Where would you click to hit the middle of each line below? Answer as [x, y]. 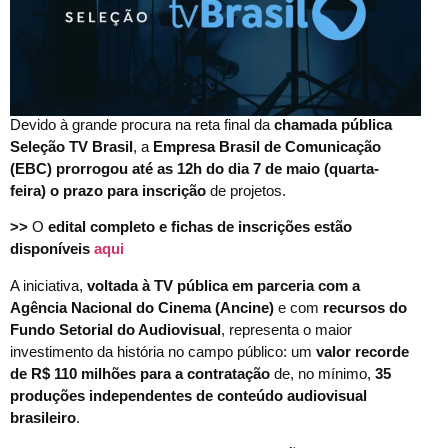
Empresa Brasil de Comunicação [267, 146]
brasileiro [43, 417]
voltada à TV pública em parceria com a [221, 285]
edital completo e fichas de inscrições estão [198, 227]
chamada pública [331, 124]
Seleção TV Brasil [71, 146]
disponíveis [52, 249]
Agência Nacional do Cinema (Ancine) [142, 307]
